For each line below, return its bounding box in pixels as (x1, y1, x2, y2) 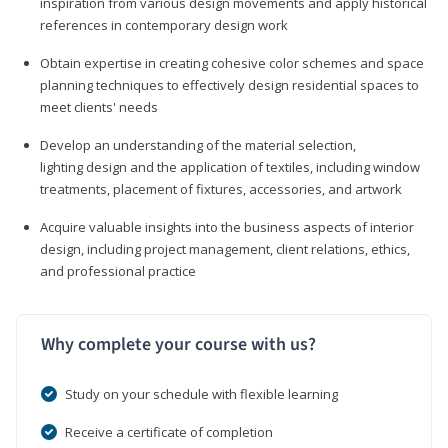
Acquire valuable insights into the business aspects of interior (40, 217, 414, 236)
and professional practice (40, 261, 196, 280)
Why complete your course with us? (41, 331, 316, 357)
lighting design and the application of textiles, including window (40, 157, 420, 176)
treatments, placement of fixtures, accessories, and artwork (40, 179, 402, 198)
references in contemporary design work (40, 15, 288, 34)
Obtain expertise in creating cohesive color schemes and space (40, 53, 424, 72)
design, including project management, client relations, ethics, (40, 239, 410, 258)
